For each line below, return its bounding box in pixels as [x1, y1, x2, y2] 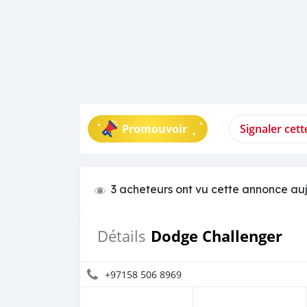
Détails [97, 226, 146, 246]
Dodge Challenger [151, 225, 282, 247]
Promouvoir [122, 121, 187, 136]
